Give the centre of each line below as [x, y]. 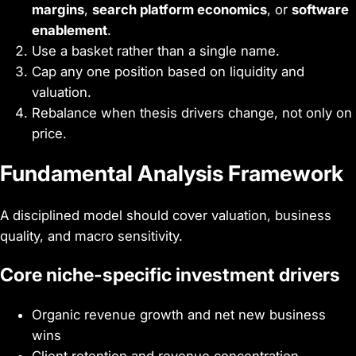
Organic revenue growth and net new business [179, 315]
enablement [70, 30]
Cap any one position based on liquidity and [168, 71]
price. [49, 133]
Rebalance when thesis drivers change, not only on [192, 112]
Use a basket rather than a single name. [156, 50]
